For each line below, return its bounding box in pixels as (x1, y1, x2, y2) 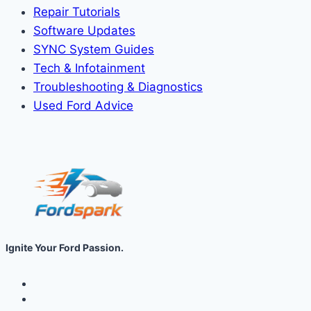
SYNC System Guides (33, 42, 154, 56)
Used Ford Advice (33, 98, 133, 112)
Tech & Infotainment (33, 60, 145, 75)
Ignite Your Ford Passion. (6, 241, 124, 253)
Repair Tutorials (33, 4, 120, 19)
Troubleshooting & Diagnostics (33, 79, 203, 94)
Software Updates (33, 23, 135, 37)
